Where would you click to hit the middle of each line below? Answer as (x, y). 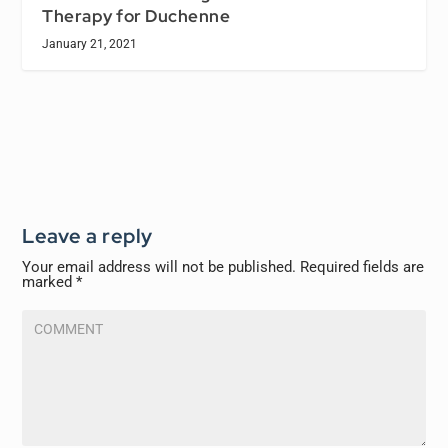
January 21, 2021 (90, 44)
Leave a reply (87, 236)
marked (49, 282)
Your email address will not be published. (159, 267)
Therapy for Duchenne (136, 16)
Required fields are (362, 267)
